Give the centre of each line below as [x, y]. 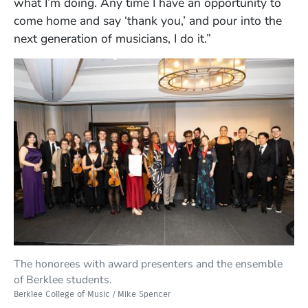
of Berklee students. [63, 279]
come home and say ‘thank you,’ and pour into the [148, 20]
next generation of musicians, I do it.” [112, 38]
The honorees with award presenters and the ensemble [148, 264]
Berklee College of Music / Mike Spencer [92, 294]
